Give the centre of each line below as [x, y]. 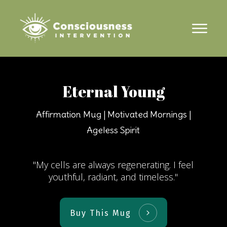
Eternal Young [113, 91]
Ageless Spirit [113, 130]
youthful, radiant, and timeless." [113, 177]
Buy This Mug [101, 213]
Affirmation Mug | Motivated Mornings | [113, 114]
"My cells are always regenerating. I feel [113, 165]
